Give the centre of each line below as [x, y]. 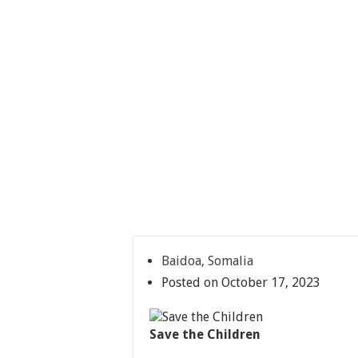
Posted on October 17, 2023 [241, 282]
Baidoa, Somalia [207, 261]
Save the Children [205, 334]
